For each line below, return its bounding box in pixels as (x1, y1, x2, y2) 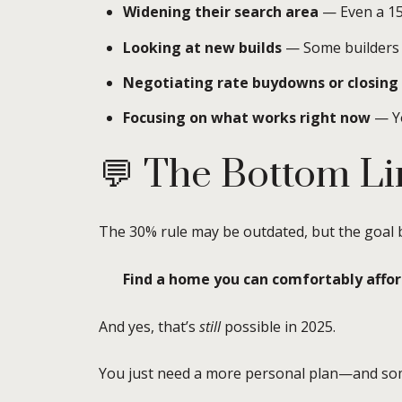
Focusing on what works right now (122, 108, 371, 128)
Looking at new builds (122, 37, 282, 57)
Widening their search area (122, 2, 319, 22)
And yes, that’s (99, 316, 199, 336)
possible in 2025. (221, 316, 336, 336)
